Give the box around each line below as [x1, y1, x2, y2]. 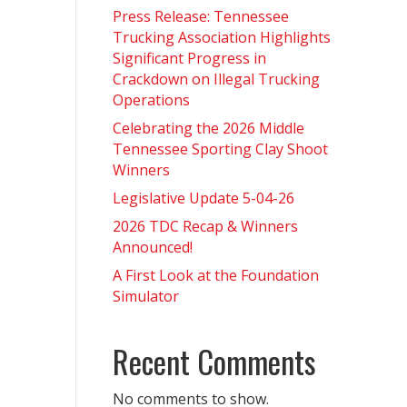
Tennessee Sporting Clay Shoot [112, 139, 328, 159]
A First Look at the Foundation [112, 265, 319, 285]
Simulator [112, 286, 179, 306]
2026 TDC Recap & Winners [112, 216, 298, 236]
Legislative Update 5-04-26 [112, 188, 294, 208]
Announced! [112, 237, 193, 257]
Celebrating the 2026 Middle [112, 118, 304, 138]
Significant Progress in [112, 48, 266, 68]
